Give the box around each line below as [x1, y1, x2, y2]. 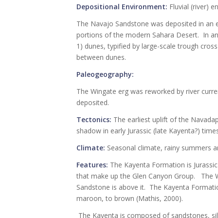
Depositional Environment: [76, 2, 169, 12]
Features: [76, 160, 108, 169]
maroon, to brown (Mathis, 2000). [76, 193, 185, 203]
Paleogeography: [76, 70, 134, 79]
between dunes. [76, 53, 126, 62]
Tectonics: [76, 115, 111, 125]
